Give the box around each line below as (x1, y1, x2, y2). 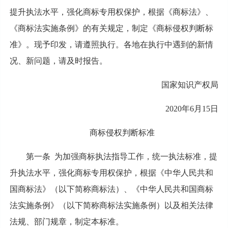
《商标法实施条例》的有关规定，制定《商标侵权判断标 (9, 23, 213, 33)
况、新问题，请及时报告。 (9, 56, 107, 65)
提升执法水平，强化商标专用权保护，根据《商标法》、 (9, 7, 213, 16)
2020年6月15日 (165, 104, 219, 113)
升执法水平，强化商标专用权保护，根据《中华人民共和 (9, 168, 213, 177)
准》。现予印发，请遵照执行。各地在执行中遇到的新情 (9, 40, 213, 49)
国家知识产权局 (161, 80, 219, 89)
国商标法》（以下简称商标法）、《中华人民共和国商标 (9, 184, 213, 193)
